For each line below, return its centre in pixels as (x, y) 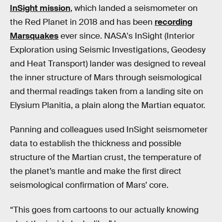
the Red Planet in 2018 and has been (82, 22)
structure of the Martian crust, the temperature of (106, 158)
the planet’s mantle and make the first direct (96, 171)
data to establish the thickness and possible (96, 144)
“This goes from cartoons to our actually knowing (104, 210)
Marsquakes (34, 36)
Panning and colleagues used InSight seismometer (109, 130)
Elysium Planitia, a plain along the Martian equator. (108, 105)
